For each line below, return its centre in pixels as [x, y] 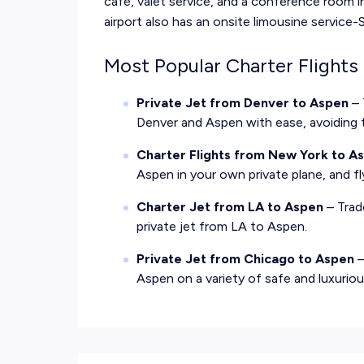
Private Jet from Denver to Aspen [243, 103]
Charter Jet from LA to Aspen [230, 207]
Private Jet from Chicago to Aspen [245, 259]
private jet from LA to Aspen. [222, 226]
